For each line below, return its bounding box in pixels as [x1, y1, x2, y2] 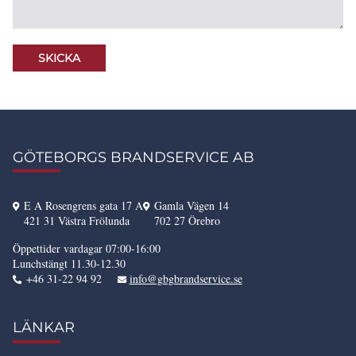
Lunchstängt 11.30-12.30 [13, 256, 126, 272]
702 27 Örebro [154, 213, 220, 229]
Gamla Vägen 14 [154, 198, 229, 214]
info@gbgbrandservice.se [129, 271, 242, 287]
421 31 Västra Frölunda [24, 213, 130, 229]
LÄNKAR [13, 319, 75, 337]
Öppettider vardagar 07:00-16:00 [13, 241, 161, 257]
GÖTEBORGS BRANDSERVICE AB [13, 148, 254, 166]
